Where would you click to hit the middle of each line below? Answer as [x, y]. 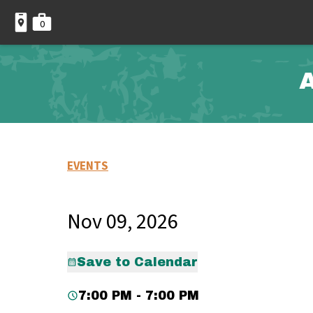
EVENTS [88, 166]
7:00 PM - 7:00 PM [139, 296]
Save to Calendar [137, 262]
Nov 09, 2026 [123, 222]
